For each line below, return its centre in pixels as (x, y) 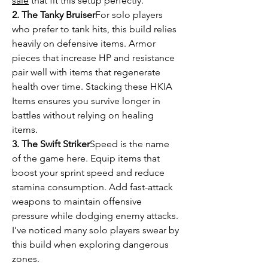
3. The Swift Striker (51, 144)
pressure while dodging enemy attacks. (95, 216)
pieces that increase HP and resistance (93, 58)
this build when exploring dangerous (90, 244)
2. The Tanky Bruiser (54, 15)
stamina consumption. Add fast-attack (92, 187)
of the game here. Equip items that (86, 158)
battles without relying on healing (83, 115)
